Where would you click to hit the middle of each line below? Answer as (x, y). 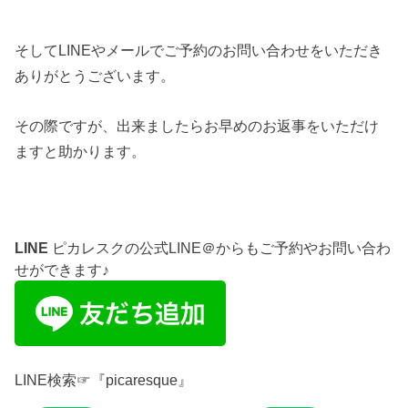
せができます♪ (62, 270)
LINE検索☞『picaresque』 (104, 380)
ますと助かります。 (81, 151)
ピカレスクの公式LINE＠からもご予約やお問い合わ (220, 248)
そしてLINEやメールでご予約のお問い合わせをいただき (199, 51)
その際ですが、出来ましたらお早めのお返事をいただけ (197, 125)
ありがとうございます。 (95, 76)
